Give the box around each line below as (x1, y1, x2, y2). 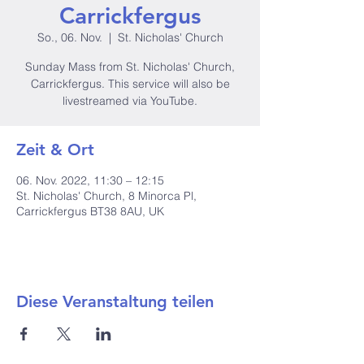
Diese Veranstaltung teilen (16, 292, 214, 311)
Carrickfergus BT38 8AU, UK (16, 204, 164, 219)
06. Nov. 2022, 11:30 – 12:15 (16, 173, 164, 188)
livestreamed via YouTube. (63, 93, 197, 108)
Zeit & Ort (16, 140, 94, 159)
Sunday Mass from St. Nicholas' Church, (25, 59, 235, 74)
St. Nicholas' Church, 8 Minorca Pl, (16, 188, 197, 203)
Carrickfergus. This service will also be (30, 76, 230, 91)
